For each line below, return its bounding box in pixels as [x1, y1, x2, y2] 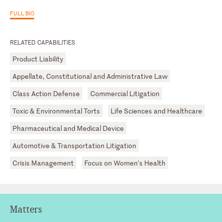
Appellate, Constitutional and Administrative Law [12, 71, 167, 81]
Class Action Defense [12, 88, 80, 98]
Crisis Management [12, 158, 74, 167]
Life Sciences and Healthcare [111, 106, 202, 115]
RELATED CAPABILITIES [10, 37, 75, 47]
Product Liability [12, 54, 63, 63]
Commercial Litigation [90, 88, 160, 98]
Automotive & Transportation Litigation [12, 140, 136, 150]
